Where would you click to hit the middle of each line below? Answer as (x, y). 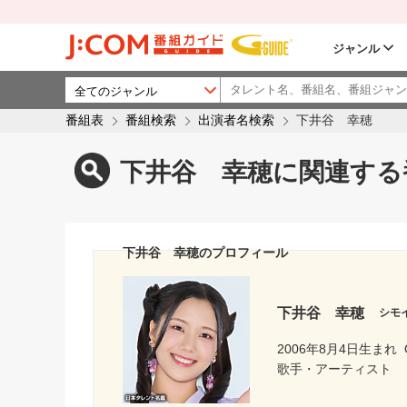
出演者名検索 (236, 120)
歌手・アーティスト (334, 368)
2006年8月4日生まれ (337, 348)
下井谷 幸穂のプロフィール (205, 253)
